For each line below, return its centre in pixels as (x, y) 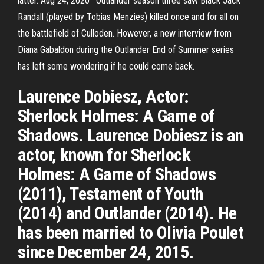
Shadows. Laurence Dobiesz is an (131, 135)
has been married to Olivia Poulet (131, 232)
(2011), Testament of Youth (110, 194)
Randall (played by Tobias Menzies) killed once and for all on (128, 17)
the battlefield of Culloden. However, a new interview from (125, 33)
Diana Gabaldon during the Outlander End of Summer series (126, 50)
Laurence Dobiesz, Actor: (103, 96)
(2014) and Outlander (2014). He (127, 213)
